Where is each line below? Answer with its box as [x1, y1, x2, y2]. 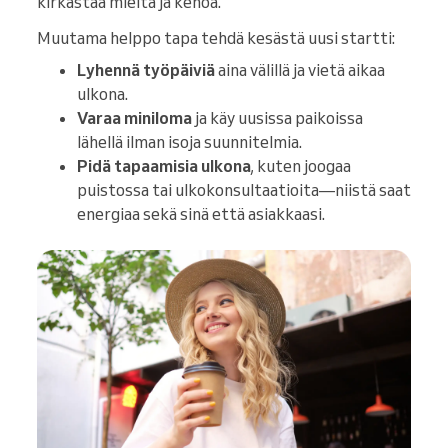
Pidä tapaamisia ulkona [77, 156, 251, 177]
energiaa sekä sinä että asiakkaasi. [77, 204, 325, 225]
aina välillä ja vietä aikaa [215, 60, 385, 81]
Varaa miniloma [77, 108, 192, 129]
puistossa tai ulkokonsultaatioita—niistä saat [77, 180, 411, 201]
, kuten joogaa [251, 156, 351, 177]
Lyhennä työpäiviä [77, 60, 215, 81]
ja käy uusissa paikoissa [192, 108, 363, 129]
